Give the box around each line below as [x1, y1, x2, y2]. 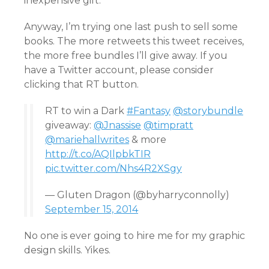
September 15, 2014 [45, 203, 138, 215]
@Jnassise [94, 119, 141, 131]
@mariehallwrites [45, 133, 129, 145]
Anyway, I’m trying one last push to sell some [24, 20, 238, 32]
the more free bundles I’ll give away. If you [24, 49, 228, 61]
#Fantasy [127, 104, 171, 116]
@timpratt [144, 119, 193, 131]
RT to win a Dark [45, 104, 127, 116]
